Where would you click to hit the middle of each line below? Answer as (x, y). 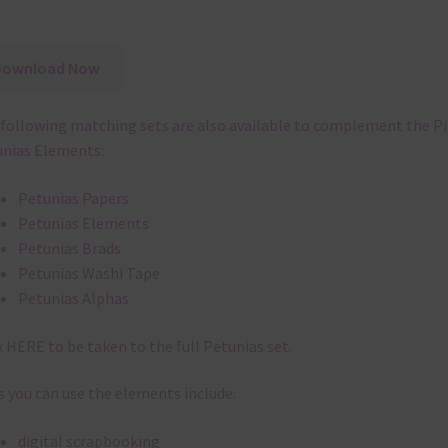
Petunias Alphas (73, 298)
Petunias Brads (69, 248)
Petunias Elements (83, 223)
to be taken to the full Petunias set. (168, 345)
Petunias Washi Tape (88, 273)
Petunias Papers (73, 198)
